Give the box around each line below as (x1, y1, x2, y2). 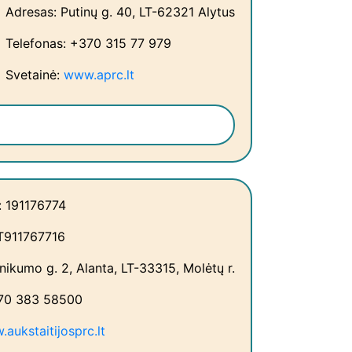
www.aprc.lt (64, 67, 134, 83)
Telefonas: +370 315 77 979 (5, 35, 171, 52)
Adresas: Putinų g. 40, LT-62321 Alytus (5, 4, 235, 20)
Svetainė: (5, 67, 64, 83)
